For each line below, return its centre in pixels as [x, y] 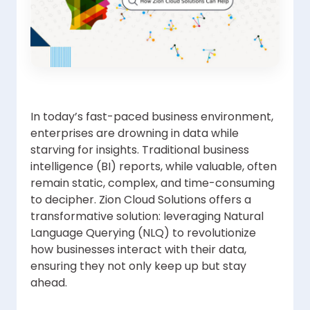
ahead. [49, 283]
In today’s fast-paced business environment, [152, 117]
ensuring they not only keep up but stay [138, 266]
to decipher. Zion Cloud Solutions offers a [141, 200]
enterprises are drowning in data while [135, 134]
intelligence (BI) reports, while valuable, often [154, 167]
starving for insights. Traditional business [140, 150]
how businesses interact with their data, [138, 250]
